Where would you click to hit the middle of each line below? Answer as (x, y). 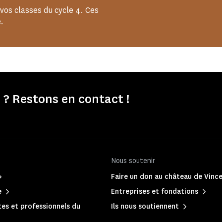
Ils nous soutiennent (145, 206)
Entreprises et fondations (155, 192)
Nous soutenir (133, 161)
